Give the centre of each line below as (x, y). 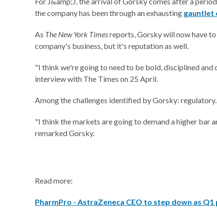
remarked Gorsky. (65, 133)
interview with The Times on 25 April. (96, 79)
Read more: (54, 180)
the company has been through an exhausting (109, 13)
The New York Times (77, 34)
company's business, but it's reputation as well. (112, 46)
